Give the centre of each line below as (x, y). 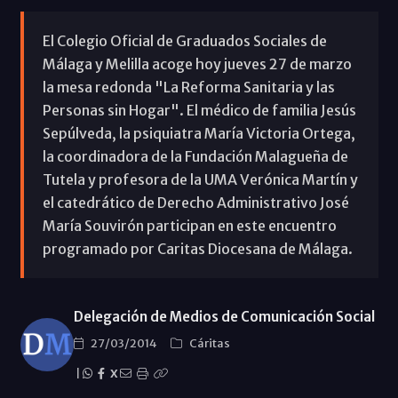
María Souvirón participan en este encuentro (189, 225)
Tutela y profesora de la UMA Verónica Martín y (200, 179)
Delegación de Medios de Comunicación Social (224, 316)
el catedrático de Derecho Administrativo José (195, 202)
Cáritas (209, 343)
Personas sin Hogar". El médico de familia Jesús (199, 110)
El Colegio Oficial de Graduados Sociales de (184, 40)
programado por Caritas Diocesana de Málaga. (197, 248)
